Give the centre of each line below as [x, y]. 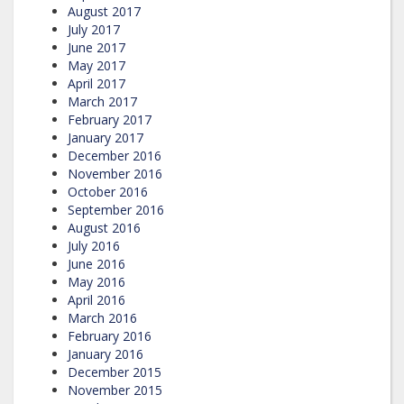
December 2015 [115, 372]
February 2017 [110, 119]
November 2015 [115, 390]
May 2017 [96, 65]
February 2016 [110, 335]
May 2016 [96, 281]
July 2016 [94, 245]
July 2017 [94, 29]
